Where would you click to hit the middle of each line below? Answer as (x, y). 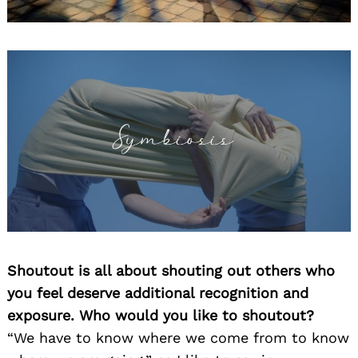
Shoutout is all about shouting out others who (171, 271)
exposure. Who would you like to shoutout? (161, 316)
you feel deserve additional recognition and (158, 293)
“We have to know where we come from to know (178, 338)
